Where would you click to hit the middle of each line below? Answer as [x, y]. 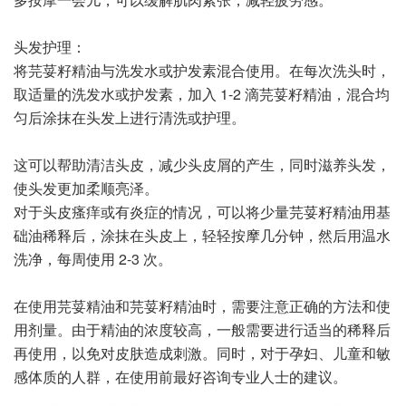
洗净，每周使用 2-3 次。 [93, 258]
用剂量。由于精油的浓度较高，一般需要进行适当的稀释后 [202, 329]
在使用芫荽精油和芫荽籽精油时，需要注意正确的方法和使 [202, 305]
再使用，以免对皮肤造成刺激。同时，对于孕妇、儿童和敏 [202, 353]
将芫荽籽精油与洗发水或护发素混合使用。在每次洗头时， [202, 70]
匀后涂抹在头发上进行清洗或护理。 [130, 117]
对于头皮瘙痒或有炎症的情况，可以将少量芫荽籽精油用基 [202, 211]
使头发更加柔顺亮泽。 [86, 188]
